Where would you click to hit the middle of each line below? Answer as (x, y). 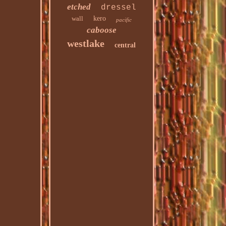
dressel (118, 8)
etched (79, 7)
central (125, 45)
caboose (101, 30)
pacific (124, 20)
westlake (86, 43)
